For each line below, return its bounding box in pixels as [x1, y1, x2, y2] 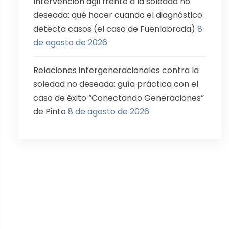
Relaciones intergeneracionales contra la [33, 64, 199, 76]
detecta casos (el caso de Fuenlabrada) [33, 23, 195, 35]
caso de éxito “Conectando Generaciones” [33, 92, 204, 104]
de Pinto [33, 106, 66, 118]
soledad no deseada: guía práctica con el [33, 78, 198, 90]
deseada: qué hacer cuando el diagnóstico [33, 9, 202, 21]
